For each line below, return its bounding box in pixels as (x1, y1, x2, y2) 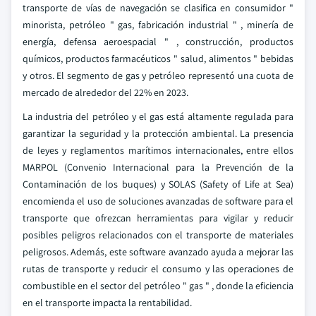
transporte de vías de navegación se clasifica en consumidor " (23, 1, 293, 14)
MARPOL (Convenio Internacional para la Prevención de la (23, 161, 293, 174)
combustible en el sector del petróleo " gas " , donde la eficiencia (23, 279, 293, 292)
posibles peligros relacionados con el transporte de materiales (23, 229, 293, 241)
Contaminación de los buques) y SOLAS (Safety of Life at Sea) (23, 178, 293, 190)
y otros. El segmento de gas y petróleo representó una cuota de (23, 69, 293, 82)
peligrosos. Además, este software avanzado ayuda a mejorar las (23, 245, 293, 258)
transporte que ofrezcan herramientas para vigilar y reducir (23, 212, 293, 224)
